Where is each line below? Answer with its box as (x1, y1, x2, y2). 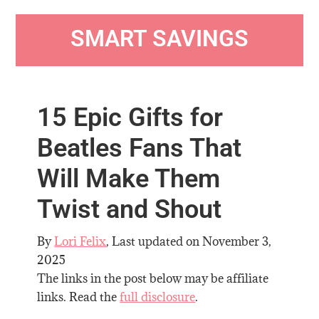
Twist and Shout (37, 194, 222, 224)
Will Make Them (37, 163, 221, 194)
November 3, (202, 233, 272, 249)
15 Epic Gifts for (37, 102, 224, 132)
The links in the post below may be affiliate (37, 270, 269, 286)
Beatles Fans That (37, 132, 242, 163)
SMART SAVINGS (70, 25, 249, 53)
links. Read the (37, 288, 120, 305)
